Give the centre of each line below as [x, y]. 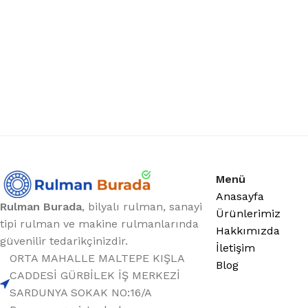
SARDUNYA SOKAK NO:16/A [80, 293]
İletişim [236, 248]
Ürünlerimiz [249, 214]
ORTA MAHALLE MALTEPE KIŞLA [97, 258]
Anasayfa [240, 197]
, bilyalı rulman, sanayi [142, 207]
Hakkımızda [248, 231]
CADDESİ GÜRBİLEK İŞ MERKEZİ [95, 276]
